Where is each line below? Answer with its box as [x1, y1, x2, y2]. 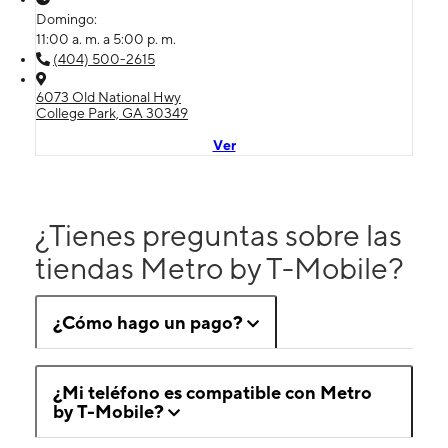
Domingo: [36, 10, 100, 27]
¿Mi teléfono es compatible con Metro [53, 381, 372, 403]
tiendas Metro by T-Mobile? [35, 249, 404, 286]
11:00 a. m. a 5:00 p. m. [36, 30, 176, 47]
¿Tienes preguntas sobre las [35, 216, 402, 253]
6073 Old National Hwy [36, 88, 181, 105]
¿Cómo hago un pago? [53, 311, 243, 333]
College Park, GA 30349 [36, 104, 188, 121]
